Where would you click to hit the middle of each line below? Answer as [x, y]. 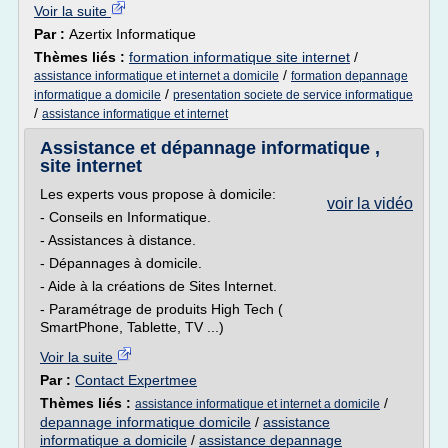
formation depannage [349, 76]
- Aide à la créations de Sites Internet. [158, 286]
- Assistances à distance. [118, 240]
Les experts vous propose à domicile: [158, 194]
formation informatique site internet [239, 57]
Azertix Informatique [132, 34]
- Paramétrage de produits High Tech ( [161, 309]
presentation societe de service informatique [293, 95]
